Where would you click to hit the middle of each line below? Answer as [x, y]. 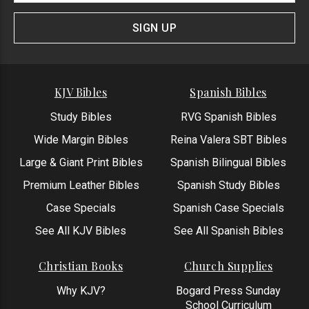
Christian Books [81, 266]
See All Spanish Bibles [228, 230]
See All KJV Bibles [81, 230]
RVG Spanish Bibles [228, 117]
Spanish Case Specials [228, 208]
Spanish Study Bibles [228, 185]
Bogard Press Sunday [228, 290]
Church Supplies [228, 266]
